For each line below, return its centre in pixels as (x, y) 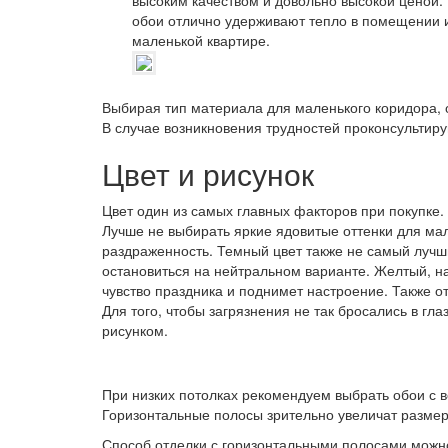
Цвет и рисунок (208, 173)
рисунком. (135, 329)
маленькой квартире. (201, 40)
